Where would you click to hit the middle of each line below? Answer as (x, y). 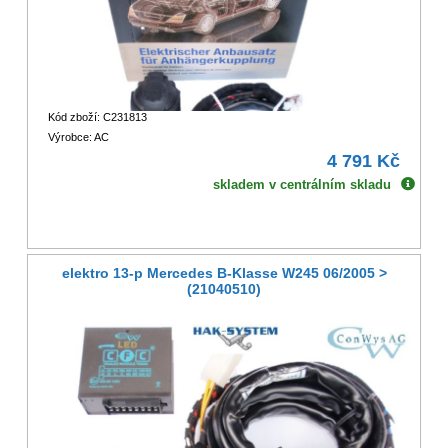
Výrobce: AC (78, 137)
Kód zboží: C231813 (97, 117)
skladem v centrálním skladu (302, 185)
